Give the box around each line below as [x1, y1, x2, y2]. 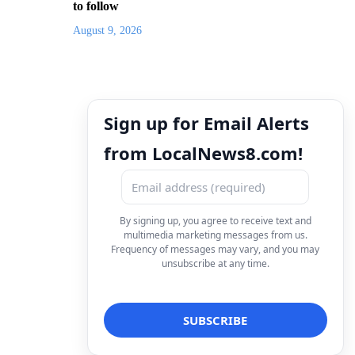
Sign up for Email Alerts [104, 110, 309, 135]
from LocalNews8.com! [104, 140, 303, 165]
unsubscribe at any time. [161, 256, 269, 270]
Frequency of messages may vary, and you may [111, 242, 320, 256]
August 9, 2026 [73, 24, 142, 36]
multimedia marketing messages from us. [123, 227, 307, 242]
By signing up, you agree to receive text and [119, 213, 311, 227]
